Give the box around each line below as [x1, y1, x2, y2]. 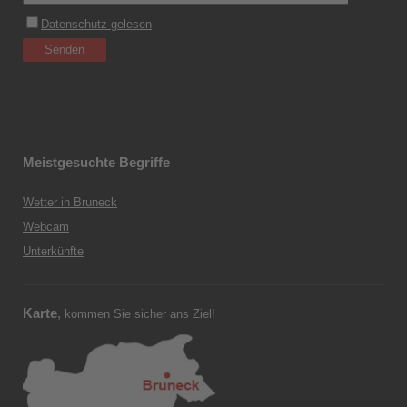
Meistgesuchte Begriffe [23, 154, 170, 170]
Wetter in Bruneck [23, 195, 117, 209]
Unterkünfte [23, 244, 84, 258]
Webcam [23, 220, 69, 233]
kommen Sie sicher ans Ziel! [65, 307, 215, 321]
